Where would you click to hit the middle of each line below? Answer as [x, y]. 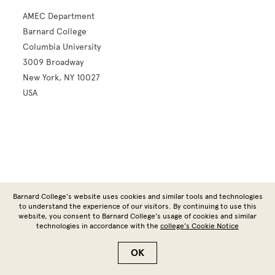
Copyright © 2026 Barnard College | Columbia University [137, 245]
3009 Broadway [53, 62]
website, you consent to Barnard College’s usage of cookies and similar [137, 216]
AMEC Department [59, 16]
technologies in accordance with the [98, 226]
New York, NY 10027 [62, 78]
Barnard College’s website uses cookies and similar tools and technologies [137, 196]
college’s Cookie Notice [199, 226]
